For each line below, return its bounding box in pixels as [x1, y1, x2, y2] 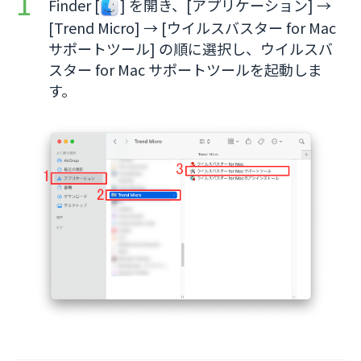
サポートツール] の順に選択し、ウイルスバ [48, 37, 333, 59]
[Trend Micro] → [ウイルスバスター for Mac [48, 16, 336, 38]
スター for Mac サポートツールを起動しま [48, 58, 322, 80]
